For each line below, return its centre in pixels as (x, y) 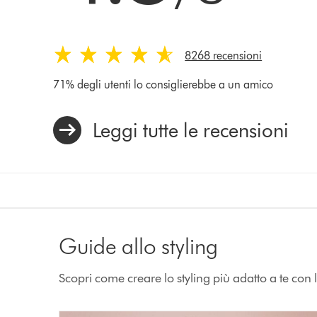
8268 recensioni (224, 55)
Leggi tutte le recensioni (191, 130)
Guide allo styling (138, 246)
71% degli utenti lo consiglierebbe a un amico (163, 84)
